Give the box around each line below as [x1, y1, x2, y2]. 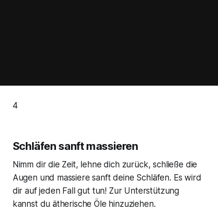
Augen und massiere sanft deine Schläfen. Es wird [12, 173, 201, 183]
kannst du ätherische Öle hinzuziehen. [12, 199, 156, 209]
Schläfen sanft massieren [12, 140, 138, 153]
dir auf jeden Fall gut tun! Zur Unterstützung [12, 186, 180, 196]
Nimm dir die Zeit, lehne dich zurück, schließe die [12, 160, 198, 170]
